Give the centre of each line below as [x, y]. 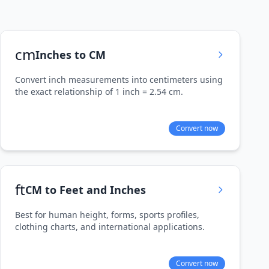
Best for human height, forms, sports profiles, [107, 215]
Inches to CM [71, 55]
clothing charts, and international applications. [110, 227]
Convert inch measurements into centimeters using [119, 80]
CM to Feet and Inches [86, 190]
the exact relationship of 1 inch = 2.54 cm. [99, 92]
